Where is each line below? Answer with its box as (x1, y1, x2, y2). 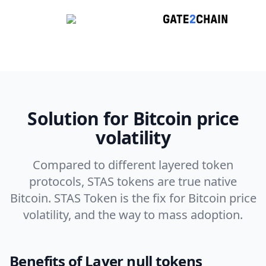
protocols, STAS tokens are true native (29, 173, 237, 189)
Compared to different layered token (33, 156, 233, 173)
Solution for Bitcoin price (27, 106, 239, 131)
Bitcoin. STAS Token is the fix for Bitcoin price (9, 189, 256, 206)
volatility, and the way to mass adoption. (23, 206, 243, 223)
